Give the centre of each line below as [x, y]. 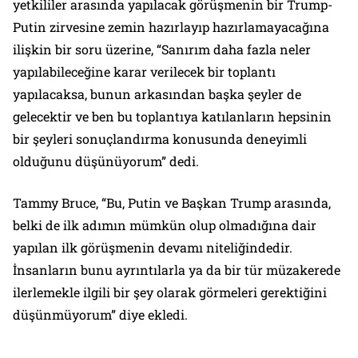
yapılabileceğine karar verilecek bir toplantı [144, 72]
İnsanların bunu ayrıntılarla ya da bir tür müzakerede [177, 270]
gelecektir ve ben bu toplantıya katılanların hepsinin [172, 117]
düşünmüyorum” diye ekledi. [100, 315]
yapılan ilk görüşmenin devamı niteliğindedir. [153, 248]
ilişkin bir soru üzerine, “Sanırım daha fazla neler [162, 50]
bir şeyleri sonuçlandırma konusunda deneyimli [160, 139]
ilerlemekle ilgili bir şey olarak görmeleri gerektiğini [170, 292]
